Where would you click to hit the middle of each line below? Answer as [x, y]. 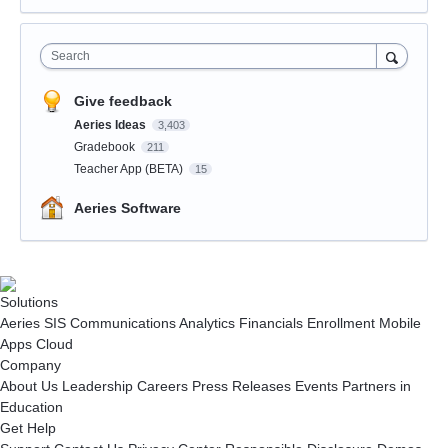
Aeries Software [127, 208]
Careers [160, 386]
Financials [269, 323]
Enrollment [339, 323]
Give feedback [123, 101]
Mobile [398, 323]
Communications [121, 323]
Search [70, 56]
